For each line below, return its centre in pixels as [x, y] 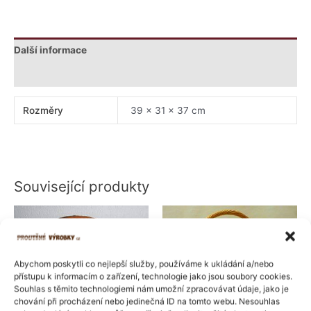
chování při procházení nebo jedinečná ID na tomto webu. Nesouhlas [147, 301]
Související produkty [82, 186]
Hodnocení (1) [47, 75]
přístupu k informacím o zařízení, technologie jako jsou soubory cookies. [153, 276]
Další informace [50, 50]
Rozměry [43, 111]
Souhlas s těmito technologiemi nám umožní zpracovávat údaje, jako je [151, 289]
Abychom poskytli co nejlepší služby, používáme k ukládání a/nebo [144, 264]
